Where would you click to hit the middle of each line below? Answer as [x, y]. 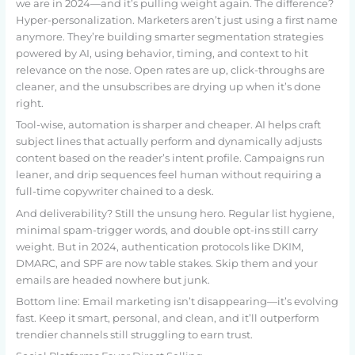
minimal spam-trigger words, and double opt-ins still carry [166, 230]
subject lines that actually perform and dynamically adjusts [168, 142]
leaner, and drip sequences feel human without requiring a [168, 175]
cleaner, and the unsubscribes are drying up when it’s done [168, 86]
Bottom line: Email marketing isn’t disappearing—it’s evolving [177, 302]
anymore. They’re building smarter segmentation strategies [169, 36]
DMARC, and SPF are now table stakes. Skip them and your [166, 263]
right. [29, 103]
